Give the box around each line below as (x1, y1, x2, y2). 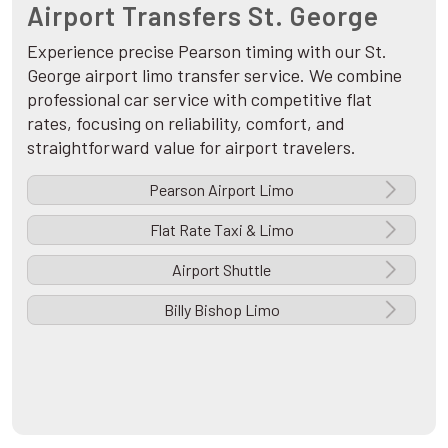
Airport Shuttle (172, 259, 271, 279)
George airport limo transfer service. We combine (27, 63, 402, 86)
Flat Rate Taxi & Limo (149, 219, 294, 239)
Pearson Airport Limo (149, 179, 294, 199)
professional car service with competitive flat (27, 87, 372, 110)
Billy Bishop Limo (163, 299, 280, 319)
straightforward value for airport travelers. (27, 135, 356, 158)
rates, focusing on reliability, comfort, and (27, 111, 345, 134)
